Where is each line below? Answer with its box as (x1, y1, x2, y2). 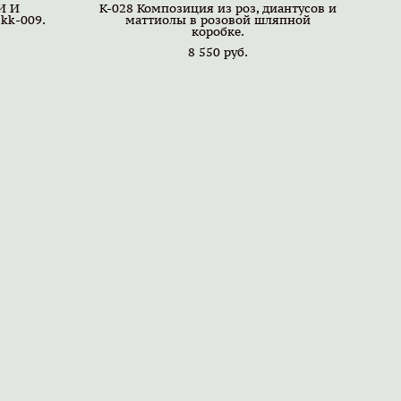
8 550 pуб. (188, 44, 249, 60)
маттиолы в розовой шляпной (125, 12, 311, 28)
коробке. (192, 23, 245, 39)
